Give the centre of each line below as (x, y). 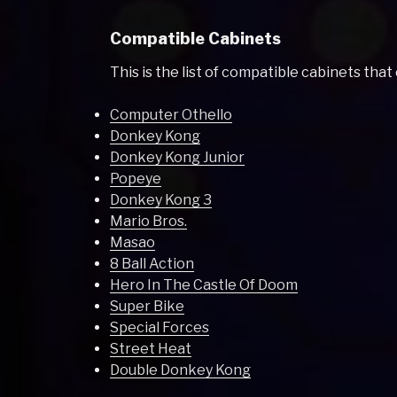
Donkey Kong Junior (178, 157)
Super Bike (148, 306)
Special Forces (160, 327)
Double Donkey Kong (181, 370)
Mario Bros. (149, 221)
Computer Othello (171, 114)
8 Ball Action (152, 263)
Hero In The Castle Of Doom (204, 284)
